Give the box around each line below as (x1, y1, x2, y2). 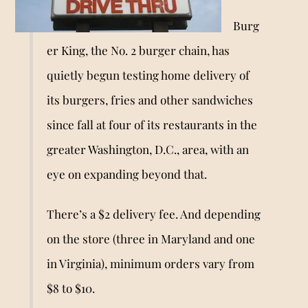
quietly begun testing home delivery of (46, 67, 250, 82)
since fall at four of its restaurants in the (46, 116, 257, 132)
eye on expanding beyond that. (46, 166, 207, 181)
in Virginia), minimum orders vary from (46, 255, 254, 271)
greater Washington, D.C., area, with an (46, 141, 249, 157)
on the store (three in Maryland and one (46, 230, 255, 246)
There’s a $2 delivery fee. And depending (46, 206, 261, 221)
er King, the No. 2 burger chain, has (46, 42, 230, 58)
